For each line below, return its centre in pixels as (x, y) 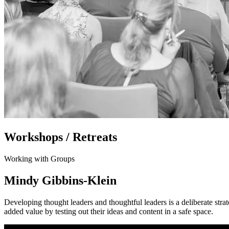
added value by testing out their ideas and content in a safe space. (109, 211)
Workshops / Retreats (61, 137)
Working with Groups (39, 158)
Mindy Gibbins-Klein (60, 180)
